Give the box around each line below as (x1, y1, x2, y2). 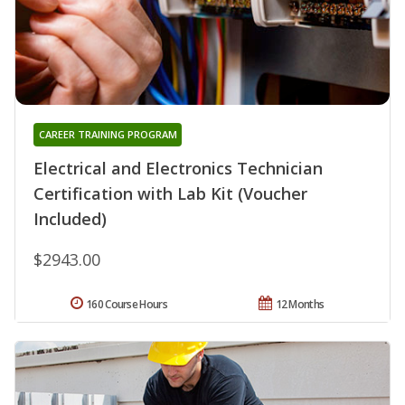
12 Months (275, 296, 325, 312)
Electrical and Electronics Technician (33, 156, 323, 179)
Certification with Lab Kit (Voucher (33, 182, 307, 204)
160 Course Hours (86, 296, 167, 312)
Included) (33, 207, 107, 230)
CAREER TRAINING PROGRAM (38, 127, 177, 141)
